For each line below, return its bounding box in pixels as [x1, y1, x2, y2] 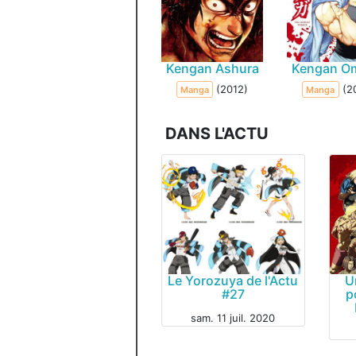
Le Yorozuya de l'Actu [168, 272, 299, 288]
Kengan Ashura [165, 60, 259, 76]
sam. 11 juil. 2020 [191, 311, 276, 324]
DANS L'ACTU [165, 123, 269, 143]
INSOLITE [167, 298, 206, 310]
